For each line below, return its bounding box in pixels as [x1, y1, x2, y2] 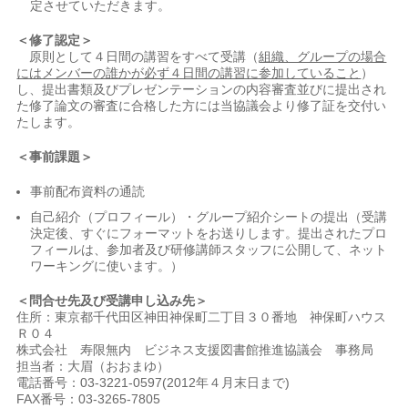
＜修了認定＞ [16, 33, 94, 47]
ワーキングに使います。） [30, 259, 184, 273]
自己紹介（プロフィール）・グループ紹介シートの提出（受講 [30, 209, 388, 224]
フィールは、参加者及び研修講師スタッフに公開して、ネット [30, 242, 388, 257]
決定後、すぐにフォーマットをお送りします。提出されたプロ [30, 226, 388, 240]
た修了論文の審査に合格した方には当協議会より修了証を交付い [16, 98, 387, 113]
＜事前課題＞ [16, 149, 94, 164]
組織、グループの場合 [259, 49, 387, 64]
